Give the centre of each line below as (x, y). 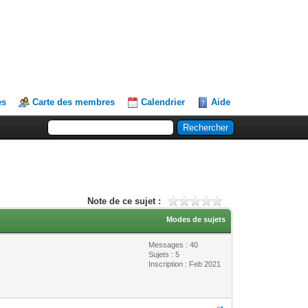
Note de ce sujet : (124, 201)
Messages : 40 (174, 244)
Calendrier (163, 102)
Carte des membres (74, 102)
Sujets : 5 (164, 254)
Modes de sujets (196, 219)
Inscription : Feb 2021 (185, 264)
